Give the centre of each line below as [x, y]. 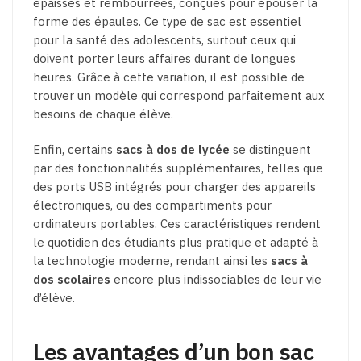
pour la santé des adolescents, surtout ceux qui [164, 39]
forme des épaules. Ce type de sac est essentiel [167, 21]
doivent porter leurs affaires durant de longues [164, 58]
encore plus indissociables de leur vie [216, 280]
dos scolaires [72, 280]
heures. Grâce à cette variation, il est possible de [169, 77]
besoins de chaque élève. [103, 114]
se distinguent [270, 150]
